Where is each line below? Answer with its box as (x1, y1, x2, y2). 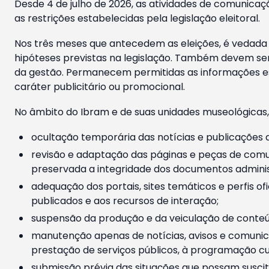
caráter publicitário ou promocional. (14, 80, 185, 94)
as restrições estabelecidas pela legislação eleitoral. (14, 11, 260, 26)
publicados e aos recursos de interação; (31, 194, 219, 208)
